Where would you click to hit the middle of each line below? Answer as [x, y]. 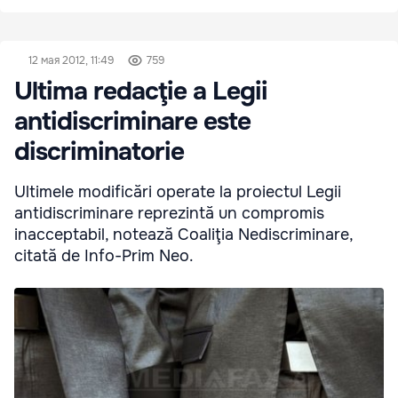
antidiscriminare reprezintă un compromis [169, 214]
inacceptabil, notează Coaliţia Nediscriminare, [183, 235]
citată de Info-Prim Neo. [104, 256]
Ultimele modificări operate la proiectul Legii [178, 192]
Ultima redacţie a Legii [141, 92]
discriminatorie [99, 152]
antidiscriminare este [132, 122]
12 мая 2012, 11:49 [71, 61]
